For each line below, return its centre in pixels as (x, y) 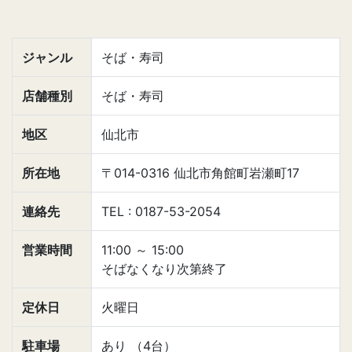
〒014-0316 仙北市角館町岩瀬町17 (200, 173)
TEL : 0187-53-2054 (161, 211)
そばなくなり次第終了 (164, 269)
